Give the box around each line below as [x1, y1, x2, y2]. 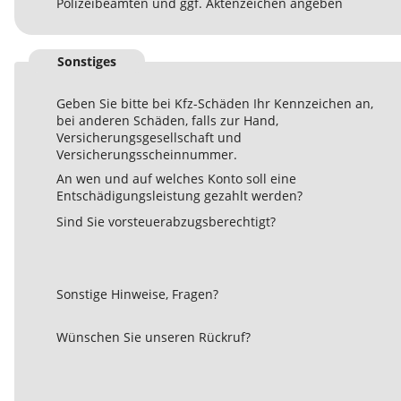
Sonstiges [57, 53, 116, 71]
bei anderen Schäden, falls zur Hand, [56, 112, 278, 130]
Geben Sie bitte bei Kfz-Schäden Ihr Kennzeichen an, [56, 95, 373, 113]
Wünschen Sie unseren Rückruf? [56, 328, 251, 346]
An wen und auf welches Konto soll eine [56, 170, 296, 188]
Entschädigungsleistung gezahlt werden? [56, 187, 303, 205]
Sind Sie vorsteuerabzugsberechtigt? [56, 213, 276, 231]
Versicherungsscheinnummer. [56, 146, 237, 164]
